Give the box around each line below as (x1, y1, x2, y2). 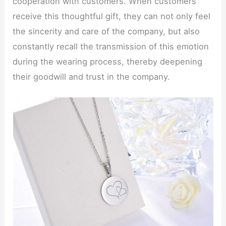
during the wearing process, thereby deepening (13, 56, 203, 67)
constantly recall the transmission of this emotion (13, 41, 209, 51)
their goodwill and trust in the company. (13, 71, 171, 82)
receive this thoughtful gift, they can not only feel (13, 11, 211, 21)
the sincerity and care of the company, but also (13, 26, 200, 36)
